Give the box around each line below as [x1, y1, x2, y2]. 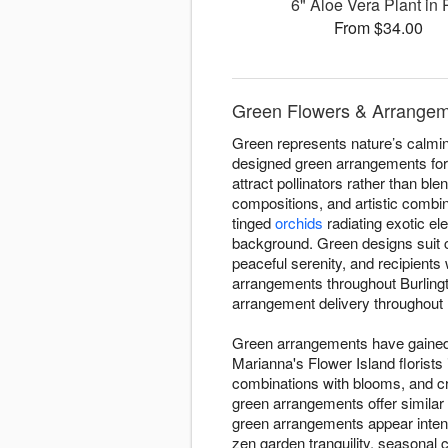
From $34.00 [334, 16, 424, 40]
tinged [232, 212, 275, 234]
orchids [275, 212, 323, 234]
